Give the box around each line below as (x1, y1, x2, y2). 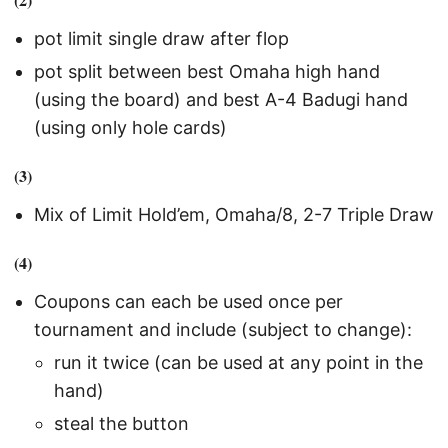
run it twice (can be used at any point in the (54, 351, 423, 373)
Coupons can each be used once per (34, 291, 343, 313)
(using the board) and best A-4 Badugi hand (34, 89, 408, 111)
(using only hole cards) (34, 117, 227, 139)
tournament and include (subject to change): (34, 319, 412, 341)
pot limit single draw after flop (34, 28, 289, 50)
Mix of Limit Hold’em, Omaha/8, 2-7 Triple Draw (34, 204, 434, 226)
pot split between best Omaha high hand (34, 61, 380, 83)
